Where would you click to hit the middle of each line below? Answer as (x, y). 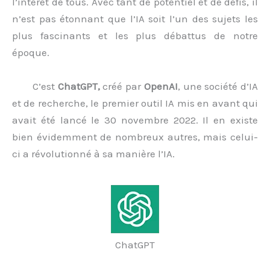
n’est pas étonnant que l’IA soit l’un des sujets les (135, 19)
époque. (31, 53)
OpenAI (161, 86)
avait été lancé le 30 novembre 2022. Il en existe (135, 120)
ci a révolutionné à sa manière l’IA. (95, 153)
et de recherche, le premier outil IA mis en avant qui (135, 103)
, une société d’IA (218, 86)
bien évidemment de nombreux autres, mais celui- (135, 137)
